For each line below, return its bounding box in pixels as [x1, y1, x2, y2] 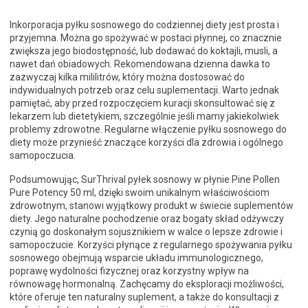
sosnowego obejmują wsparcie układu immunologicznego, [10, 252, 263, 264]
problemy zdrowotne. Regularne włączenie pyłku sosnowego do [10, 124, 287, 135]
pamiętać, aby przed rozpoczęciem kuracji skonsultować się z [10, 98, 275, 109]
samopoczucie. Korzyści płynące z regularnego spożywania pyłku [10, 239, 292, 251]
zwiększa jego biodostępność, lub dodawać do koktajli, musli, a [10, 45, 278, 57]
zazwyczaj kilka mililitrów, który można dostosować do [10, 71, 245, 83]
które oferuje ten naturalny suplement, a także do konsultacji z [10, 291, 279, 303]
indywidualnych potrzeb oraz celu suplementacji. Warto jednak [10, 85, 279, 96]
